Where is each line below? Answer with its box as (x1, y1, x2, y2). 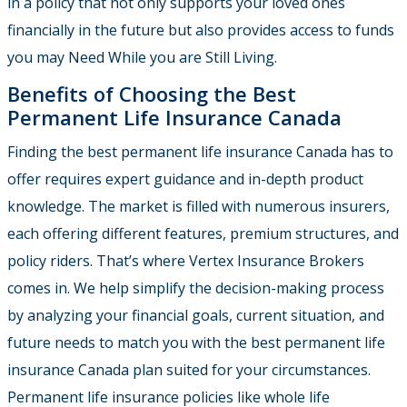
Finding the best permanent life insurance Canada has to (7, 142, 393, 163)
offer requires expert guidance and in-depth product (7, 169, 363, 190)
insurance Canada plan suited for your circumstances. (7, 360, 371, 381)
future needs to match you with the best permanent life (7, 333, 385, 353)
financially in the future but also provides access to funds (7, 20, 394, 41)
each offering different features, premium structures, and (7, 223, 399, 244)
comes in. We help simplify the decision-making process (7, 278, 384, 299)
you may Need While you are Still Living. (7, 47, 277, 68)
